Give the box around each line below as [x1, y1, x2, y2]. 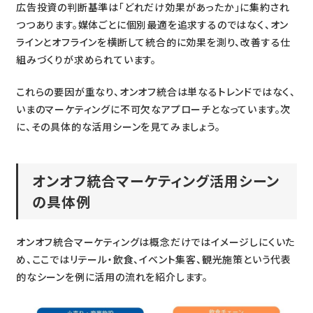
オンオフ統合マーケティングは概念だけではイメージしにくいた [15, 234, 296, 249]
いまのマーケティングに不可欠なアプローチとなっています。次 [15, 101, 291, 116]
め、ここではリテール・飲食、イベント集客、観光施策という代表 [15, 252, 291, 266]
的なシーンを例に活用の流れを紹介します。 [15, 269, 208, 284]
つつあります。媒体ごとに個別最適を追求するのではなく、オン [15, 17, 289, 31]
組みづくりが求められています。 [15, 52, 156, 66]
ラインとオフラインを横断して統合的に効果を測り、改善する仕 [15, 34, 291, 49]
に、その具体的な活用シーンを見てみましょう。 [15, 119, 221, 133]
